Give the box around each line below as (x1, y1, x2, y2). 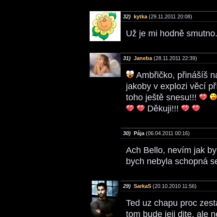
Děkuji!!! (145, 104, 181, 114)
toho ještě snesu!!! (126, 93, 199, 103)
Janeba (134, 55, 152, 61)
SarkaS (134, 183, 151, 189)
